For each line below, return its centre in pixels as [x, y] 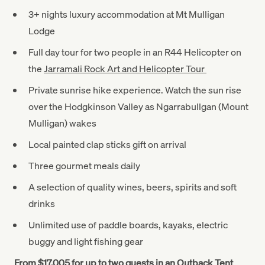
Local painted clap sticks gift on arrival [107, 144]
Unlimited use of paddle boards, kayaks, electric [128, 224]
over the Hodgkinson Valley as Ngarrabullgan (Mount [138, 106]
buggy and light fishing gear [86, 241]
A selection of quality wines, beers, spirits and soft [132, 187]
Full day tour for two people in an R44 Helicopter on [135, 52]
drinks [42, 203]
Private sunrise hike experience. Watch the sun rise [135, 90]
